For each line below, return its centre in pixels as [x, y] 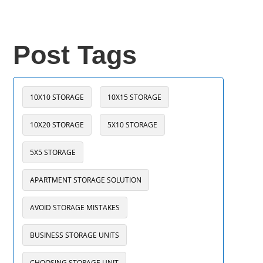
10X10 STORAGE [57, 97]
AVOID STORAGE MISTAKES [75, 208]
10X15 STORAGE [134, 97]
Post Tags [75, 55]
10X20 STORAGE [57, 125]
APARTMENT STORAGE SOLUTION [85, 180]
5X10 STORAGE [132, 125]
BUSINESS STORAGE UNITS [74, 235]
